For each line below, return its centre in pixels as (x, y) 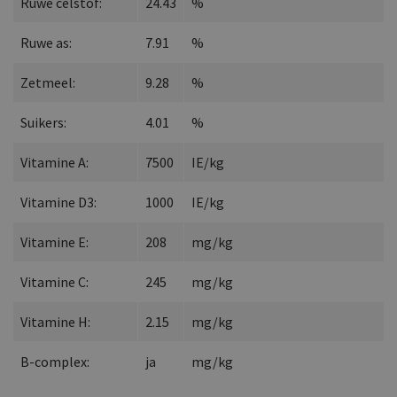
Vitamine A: (54, 162)
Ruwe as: (46, 42)
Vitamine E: (54, 241)
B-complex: (55, 361)
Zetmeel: (48, 82)
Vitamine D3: (58, 202)
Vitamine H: (55, 321)
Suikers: (43, 122)
